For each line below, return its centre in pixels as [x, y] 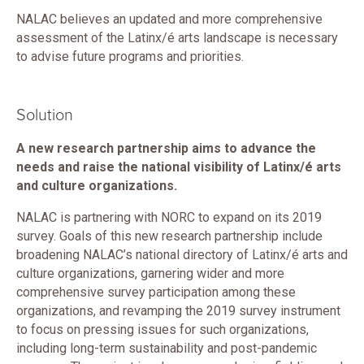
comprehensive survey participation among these [156, 292]
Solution [45, 115]
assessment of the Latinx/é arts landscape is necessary [177, 38]
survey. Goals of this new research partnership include [169, 236]
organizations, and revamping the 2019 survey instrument [178, 311]
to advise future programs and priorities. [130, 56]
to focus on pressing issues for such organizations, [162, 329]
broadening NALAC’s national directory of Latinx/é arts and [182, 255]
